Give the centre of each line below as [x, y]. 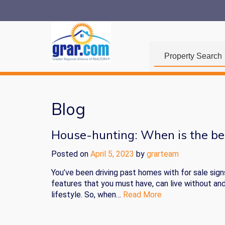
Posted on [71, 154]
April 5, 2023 [112, 154]
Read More [142, 195]
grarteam [163, 154]
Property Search [193, 56]
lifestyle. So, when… [87, 195]
